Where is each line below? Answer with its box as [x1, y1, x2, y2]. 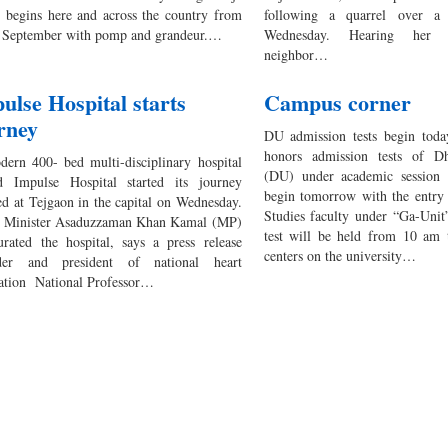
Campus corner [263, 86, 411, 120]
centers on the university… [263, 246, 416, 266]
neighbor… [263, 45, 328, 65]
